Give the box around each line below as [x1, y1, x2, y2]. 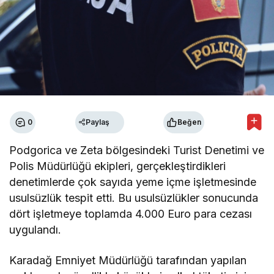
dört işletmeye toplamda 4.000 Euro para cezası [9, 207, 253, 220]
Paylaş [85, 117, 109, 127]
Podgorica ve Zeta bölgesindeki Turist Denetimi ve [9, 143, 265, 157]
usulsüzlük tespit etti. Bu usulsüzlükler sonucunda [9, 191, 259, 204]
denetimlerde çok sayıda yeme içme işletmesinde [9, 175, 257, 188]
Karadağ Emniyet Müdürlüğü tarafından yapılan [9, 253, 247, 267]
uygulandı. [9, 223, 61, 236]
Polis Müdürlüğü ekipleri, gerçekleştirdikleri [9, 159, 226, 172]
